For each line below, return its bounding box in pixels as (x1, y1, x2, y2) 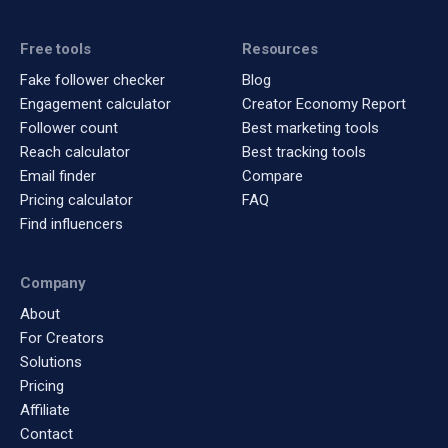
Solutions (20, 352, 82, 371)
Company (20, 273, 86, 292)
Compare (242, 166, 303, 185)
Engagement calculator (20, 94, 171, 113)
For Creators (20, 328, 104, 347)
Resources (242, 39, 318, 58)
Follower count (20, 118, 118, 137)
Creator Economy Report (242, 94, 406, 113)
